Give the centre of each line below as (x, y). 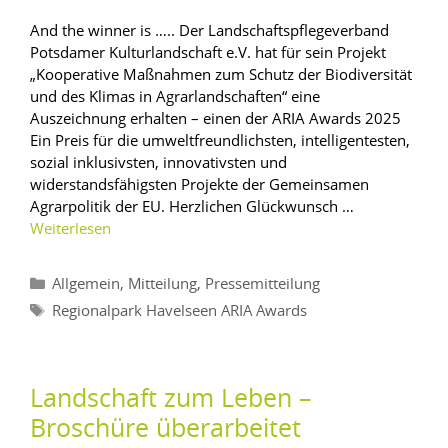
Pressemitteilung (262, 284)
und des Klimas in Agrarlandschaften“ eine (175, 95)
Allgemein (86, 284)
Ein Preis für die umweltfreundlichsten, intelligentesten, (220, 139)
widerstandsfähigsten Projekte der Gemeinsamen (199, 183)
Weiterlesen (70, 229)
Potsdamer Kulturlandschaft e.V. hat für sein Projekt (208, 51)
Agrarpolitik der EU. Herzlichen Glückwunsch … (192, 205)
